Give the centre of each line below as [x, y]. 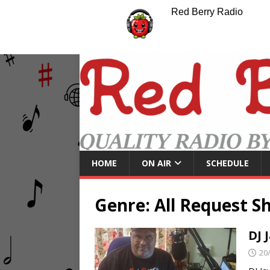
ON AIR [156, 163]
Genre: [124, 205]
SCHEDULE [228, 163]
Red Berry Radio [207, 12]
